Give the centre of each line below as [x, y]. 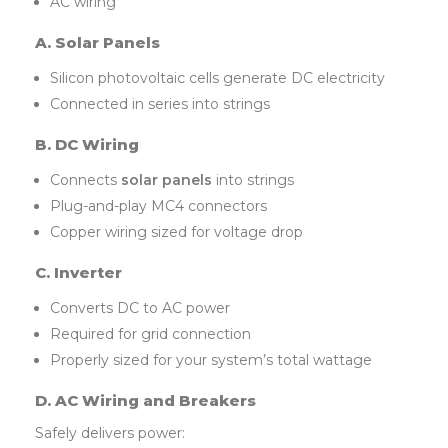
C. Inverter [78, 273]
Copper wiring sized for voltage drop [177, 232]
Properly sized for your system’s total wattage [211, 360]
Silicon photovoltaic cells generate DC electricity [218, 78]
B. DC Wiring [87, 145]
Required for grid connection [151, 334]
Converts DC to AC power [140, 308]
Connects [86, 180]
